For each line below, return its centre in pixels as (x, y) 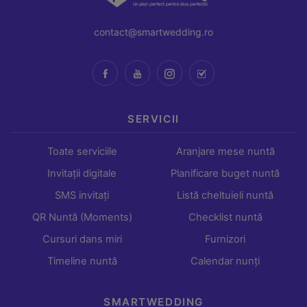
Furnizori (225, 240)
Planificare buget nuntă (225, 174)
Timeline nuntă (82, 261)
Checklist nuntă (225, 218)
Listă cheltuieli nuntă (225, 196)
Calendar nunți (225, 261)
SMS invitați (82, 196)
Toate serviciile (82, 152)
